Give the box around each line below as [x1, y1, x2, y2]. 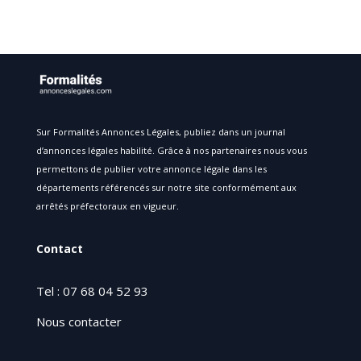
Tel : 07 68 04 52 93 [35, 282, 148, 299]
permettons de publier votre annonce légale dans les [35, 162, 267, 175]
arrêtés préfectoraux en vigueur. [35, 199, 179, 212]
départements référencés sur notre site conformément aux [35, 180, 297, 193]
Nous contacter [35, 313, 122, 330]
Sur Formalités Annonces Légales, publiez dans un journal [35, 125, 285, 138]
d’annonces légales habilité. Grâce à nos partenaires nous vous [35, 143, 307, 156]
